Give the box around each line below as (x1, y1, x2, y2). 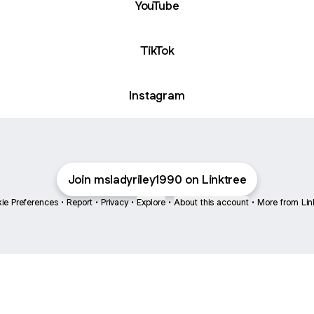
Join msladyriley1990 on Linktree (67, 172, 247, 187)
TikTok (139, 42, 175, 58)
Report (67, 196, 93, 208)
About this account (174, 196, 249, 208)
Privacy (101, 196, 128, 208)
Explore (137, 196, 165, 208)
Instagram (129, 87, 185, 103)
